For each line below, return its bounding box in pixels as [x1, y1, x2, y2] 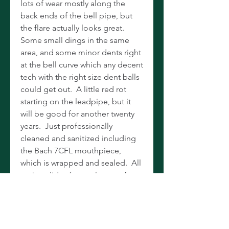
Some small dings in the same [20, 35, 129, 45]
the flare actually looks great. [20, 23, 126, 33]
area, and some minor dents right [20, 48, 141, 57]
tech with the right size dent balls [20, 72, 140, 82]
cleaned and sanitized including [20, 133, 136, 143]
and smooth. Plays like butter [20, 182, 127, 192]
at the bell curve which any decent [20, 60, 143, 70]
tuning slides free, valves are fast [20, 170, 137, 180]
